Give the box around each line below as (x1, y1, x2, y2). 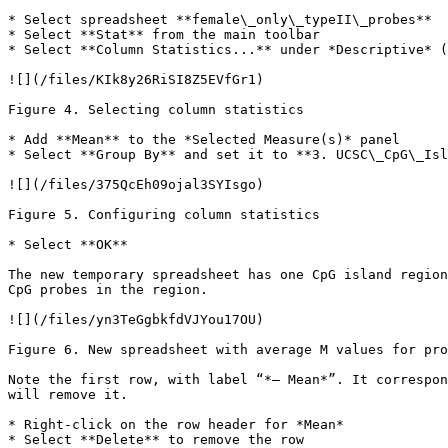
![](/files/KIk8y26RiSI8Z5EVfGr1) (8, 72, 264, 87)
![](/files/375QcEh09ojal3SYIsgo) (8, 177, 264, 192)
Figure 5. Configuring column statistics (8, 207, 320, 222)
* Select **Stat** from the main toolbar (8, 27, 320, 42)
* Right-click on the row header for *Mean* (8, 417, 344, 432)
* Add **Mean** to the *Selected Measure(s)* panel (8, 132, 400, 147)
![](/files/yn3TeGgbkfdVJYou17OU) (8, 312, 264, 327)
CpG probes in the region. (8, 282, 208, 297)
